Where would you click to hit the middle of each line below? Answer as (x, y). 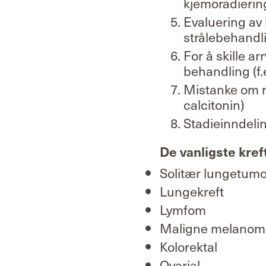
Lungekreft (192, 191)
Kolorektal (189, 246)
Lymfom (183, 209)
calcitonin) (214, 104)
